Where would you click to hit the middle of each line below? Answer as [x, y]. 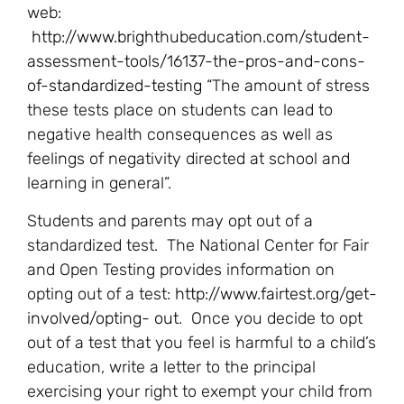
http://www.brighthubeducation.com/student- [201, 37]
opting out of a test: [101, 294]
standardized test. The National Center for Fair [198, 245]
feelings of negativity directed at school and [188, 159]
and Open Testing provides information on [181, 269]
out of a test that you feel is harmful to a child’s [202, 342]
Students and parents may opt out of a [170, 220]
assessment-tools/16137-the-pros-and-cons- [196, 62]
